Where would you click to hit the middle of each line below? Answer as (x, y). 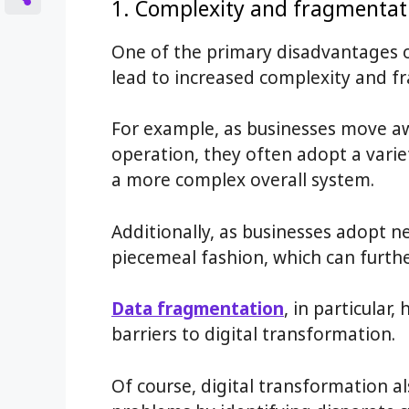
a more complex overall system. (243, 180)
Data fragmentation (198, 309)
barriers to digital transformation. (253, 334)
